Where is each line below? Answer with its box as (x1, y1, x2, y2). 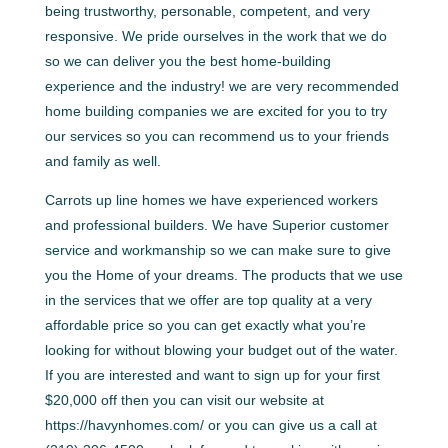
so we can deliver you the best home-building (44, 53, 331, 69)
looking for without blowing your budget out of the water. (44, 342, 398, 358)
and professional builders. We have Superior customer (44, 217, 389, 233)
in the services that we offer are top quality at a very (44, 292, 372, 308)
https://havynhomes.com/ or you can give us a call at (44, 417, 377, 433)
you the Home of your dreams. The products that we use (44, 267, 403, 283)
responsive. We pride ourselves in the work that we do (44, 28, 387, 44)
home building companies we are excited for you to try (44, 103, 387, 119)
